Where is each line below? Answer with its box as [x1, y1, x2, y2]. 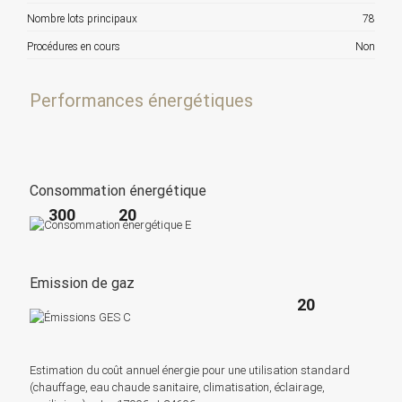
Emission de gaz [30, 274, 135, 292]
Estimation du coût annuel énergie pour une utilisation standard [30, 363, 350, 377]
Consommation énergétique [30, 182, 206, 199]
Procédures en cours [27, 40, 120, 53]
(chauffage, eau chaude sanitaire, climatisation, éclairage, [30, 380, 325, 394]
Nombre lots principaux [27, 13, 137, 25]
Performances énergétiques [30, 90, 253, 111]
